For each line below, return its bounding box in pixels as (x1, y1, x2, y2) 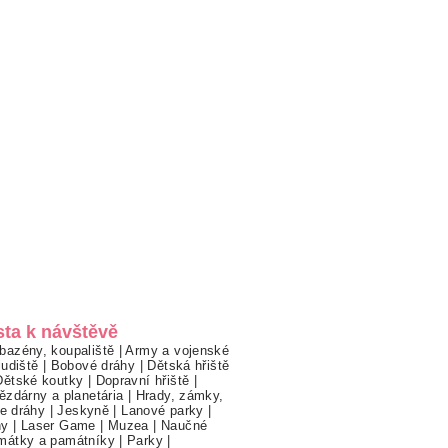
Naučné (161, 418, 208, 434)
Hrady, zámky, (135, 388, 224, 404)
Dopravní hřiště (95, 373, 190, 389)
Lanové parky (121, 403, 204, 419)
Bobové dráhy (50, 358, 136, 374)
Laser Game (20, 418, 96, 434)
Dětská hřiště (147, 358, 230, 374)
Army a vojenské (125, 343, 230, 359)
